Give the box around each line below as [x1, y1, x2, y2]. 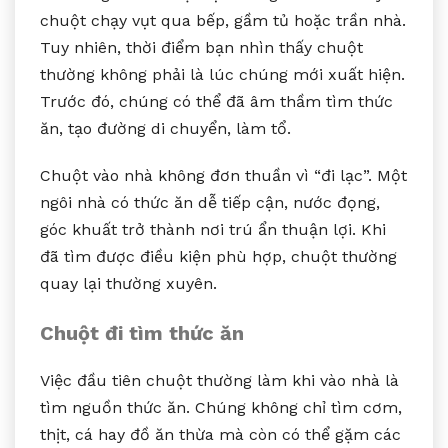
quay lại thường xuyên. [40, 273, 217, 293]
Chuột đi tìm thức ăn [40, 320, 244, 345]
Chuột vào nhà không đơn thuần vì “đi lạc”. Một [40, 165, 407, 185]
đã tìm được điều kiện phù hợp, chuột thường [40, 246, 397, 266]
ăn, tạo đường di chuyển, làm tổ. [40, 118, 291, 138]
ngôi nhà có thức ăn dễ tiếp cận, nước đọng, [40, 192, 380, 212]
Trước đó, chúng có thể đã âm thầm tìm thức [40, 91, 393, 111]
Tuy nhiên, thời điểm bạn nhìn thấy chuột [40, 37, 363, 57]
